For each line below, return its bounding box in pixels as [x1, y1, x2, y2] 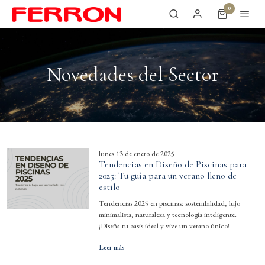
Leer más [98, 241, 124, 252]
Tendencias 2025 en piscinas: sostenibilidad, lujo [98, 198, 240, 209]
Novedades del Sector [46, 62, 219, 87]
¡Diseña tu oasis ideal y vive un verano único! [98, 221, 230, 231]
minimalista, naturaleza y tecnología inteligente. [98, 209, 237, 220]
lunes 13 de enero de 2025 [98, 148, 174, 159]
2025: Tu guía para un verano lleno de [98, 170, 237, 182]
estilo [98, 181, 120, 193]
